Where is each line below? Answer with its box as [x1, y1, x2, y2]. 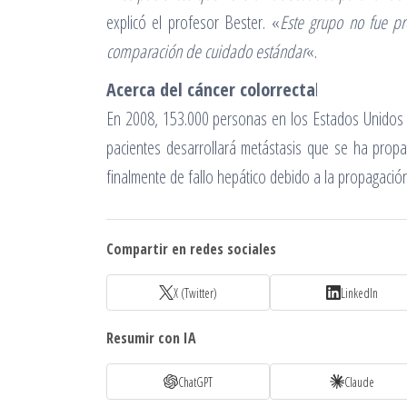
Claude [343, 372, 374, 391]
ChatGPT [178, 372, 213, 391]
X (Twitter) [174, 283, 217, 302]
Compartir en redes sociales [106, 239, 276, 259]
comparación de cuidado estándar [106, 39, 306, 64]
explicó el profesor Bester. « [106, 10, 280, 35]
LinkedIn [340, 283, 378, 302]
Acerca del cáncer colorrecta [106, 77, 315, 102]
